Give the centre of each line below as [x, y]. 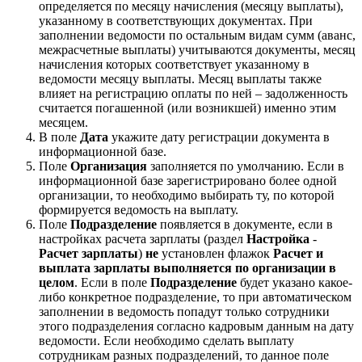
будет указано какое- [295, 282]
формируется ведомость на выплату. [139, 209]
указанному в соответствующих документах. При [176, 20]
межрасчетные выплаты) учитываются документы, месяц [197, 49]
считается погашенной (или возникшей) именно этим [187, 107]
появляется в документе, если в [245, 224]
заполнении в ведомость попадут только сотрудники [184, 311]
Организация [109, 166]
